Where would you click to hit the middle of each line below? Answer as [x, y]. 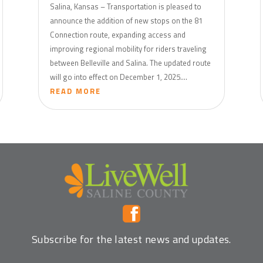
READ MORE [75, 91]
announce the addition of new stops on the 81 [126, 20]
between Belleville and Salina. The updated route [130, 63]
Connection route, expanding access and [117, 34]
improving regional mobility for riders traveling [128, 48]
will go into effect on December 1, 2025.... [118, 77]
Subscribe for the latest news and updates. [131, 239]
